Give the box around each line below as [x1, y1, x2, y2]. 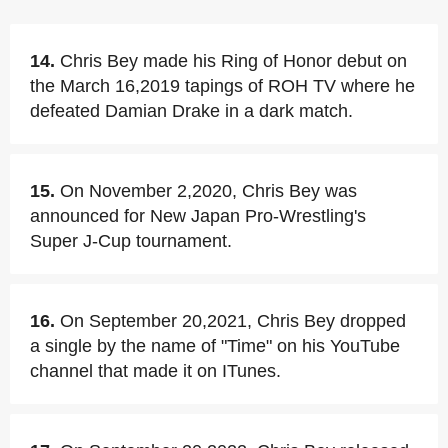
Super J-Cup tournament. [30, 231, 232, 251]
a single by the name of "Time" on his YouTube [30, 336, 400, 356]
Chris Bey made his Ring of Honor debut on [60, 51, 407, 71]
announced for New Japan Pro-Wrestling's [30, 206, 366, 226]
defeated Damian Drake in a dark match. [30, 101, 353, 121]
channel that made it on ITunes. [30, 361, 281, 381]
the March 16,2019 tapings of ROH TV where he [30, 76, 415, 96]
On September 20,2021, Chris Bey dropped [60, 311, 406, 331]
